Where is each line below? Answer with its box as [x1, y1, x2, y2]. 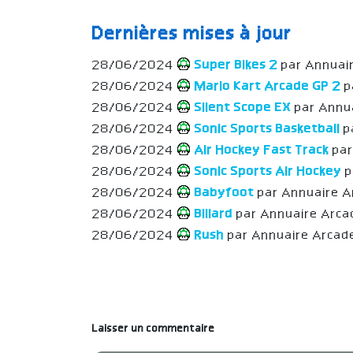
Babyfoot [191, 186, 258, 200]
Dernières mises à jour [92, 24, 292, 44]
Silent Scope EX [191, 101, 295, 115]
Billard [191, 207, 236, 221]
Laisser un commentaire [92, 322, 215, 335]
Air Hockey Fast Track [191, 143, 333, 158]
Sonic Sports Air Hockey [191, 165, 345, 179]
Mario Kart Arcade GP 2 [191, 80, 344, 94]
